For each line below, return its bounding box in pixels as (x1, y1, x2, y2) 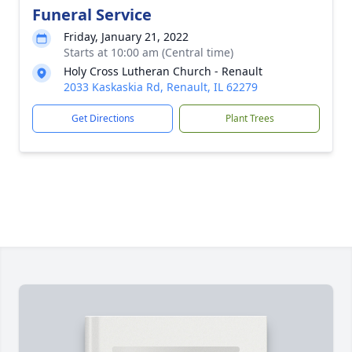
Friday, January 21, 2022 (64, 29, 189, 44)
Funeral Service (32, 4, 152, 25)
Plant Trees (225, 112, 274, 125)
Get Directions (71, 112, 134, 125)
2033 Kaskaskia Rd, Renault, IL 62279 (64, 79, 258, 94)
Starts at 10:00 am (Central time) (64, 45, 233, 60)
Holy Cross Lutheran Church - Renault (64, 64, 262, 79)
